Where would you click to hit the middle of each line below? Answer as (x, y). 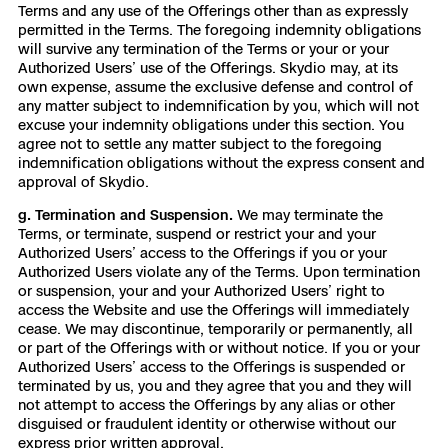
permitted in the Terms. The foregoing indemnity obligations (219, 29)
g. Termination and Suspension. (127, 214)
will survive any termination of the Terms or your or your (203, 48)
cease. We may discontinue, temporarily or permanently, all (215, 328)
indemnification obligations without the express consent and (221, 162)
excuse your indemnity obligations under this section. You (211, 124)
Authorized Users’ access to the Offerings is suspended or (211, 366)
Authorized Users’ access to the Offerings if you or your (202, 252)
